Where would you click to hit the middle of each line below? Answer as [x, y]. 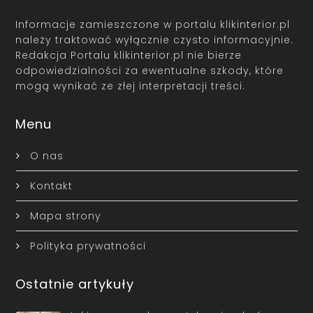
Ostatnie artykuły [75, 284]
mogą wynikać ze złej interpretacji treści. [131, 86]
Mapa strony [65, 216]
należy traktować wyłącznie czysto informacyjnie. [155, 40]
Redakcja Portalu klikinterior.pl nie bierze [129, 56]
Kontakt [51, 186]
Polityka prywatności [88, 246]
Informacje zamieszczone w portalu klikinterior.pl [153, 25]
